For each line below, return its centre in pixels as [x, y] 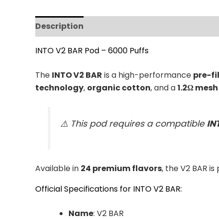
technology [59, 88]
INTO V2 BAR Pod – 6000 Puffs [92, 50]
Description [59, 26]
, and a [164, 88]
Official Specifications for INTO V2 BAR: [109, 189]
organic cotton [119, 88]
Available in [58, 168]
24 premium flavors [121, 168]
